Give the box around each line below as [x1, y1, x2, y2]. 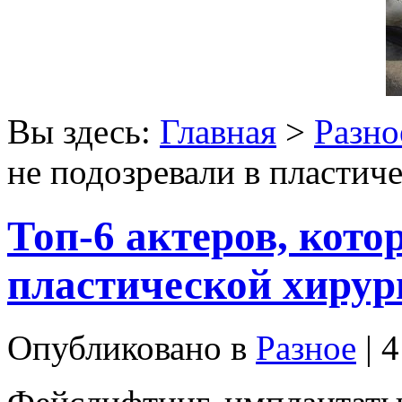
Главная [160, 112, 276, 152]
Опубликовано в [7, 328, 256, 368]
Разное [256, 328, 356, 368]
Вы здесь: [7, 112, 160, 152]
